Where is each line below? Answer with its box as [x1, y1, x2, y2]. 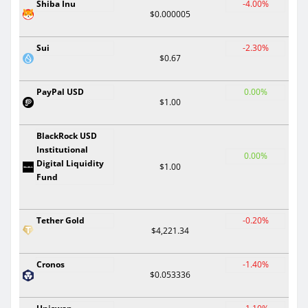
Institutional [36, 143, 88, 155]
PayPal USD [36, 85, 84, 98]
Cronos [36, 258, 65, 270]
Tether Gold [36, 214, 85, 226]
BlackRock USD [36, 129, 97, 142]
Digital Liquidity [36, 157, 104, 169]
